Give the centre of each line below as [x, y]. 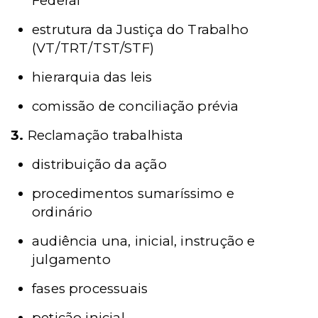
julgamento [71, 259]
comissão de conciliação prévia [136, 106]
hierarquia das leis [92, 77]
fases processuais [90, 289]
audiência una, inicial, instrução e [144, 241]
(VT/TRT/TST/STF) [93, 48]
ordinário [62, 212]
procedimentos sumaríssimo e [133, 193]
